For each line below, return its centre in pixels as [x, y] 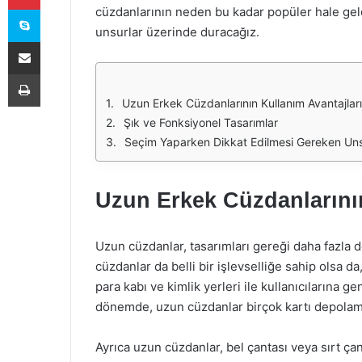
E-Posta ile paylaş [55, 41]
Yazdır [55, 74]
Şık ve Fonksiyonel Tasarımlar [201, 122]
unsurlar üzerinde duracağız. [177, 32]
